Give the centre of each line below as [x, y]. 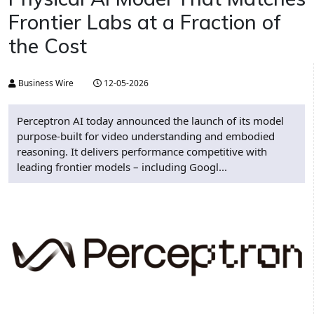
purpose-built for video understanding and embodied [146, 136]
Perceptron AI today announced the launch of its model [150, 121]
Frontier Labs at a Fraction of [145, 22]
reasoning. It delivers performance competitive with [142, 152]
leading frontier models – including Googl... [122, 167]
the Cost [48, 46]
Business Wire [45, 83]
